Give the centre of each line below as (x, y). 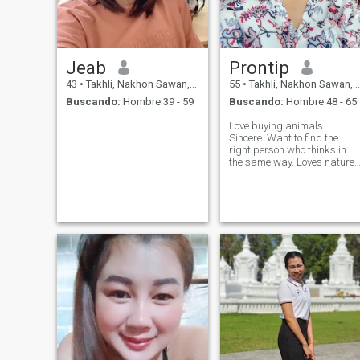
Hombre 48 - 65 (320, 102)
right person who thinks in (287, 150)
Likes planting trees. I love (276, 174)
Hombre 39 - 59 (157, 102)
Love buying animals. (277, 126)
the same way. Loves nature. (262, 162)
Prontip (259, 67)
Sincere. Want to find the (247, 138)
